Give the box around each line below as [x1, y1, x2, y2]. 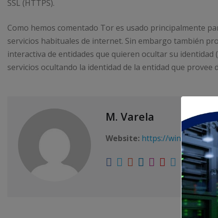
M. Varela [106, 109, 154, 124]
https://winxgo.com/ [142, 133, 214, 144]
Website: [106, 133, 140, 144]
